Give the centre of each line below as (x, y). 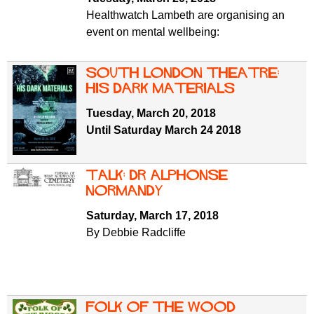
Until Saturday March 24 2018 (164, 130)
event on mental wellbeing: (153, 32)
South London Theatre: (183, 73)
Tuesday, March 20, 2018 (151, 113)
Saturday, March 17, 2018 (152, 215)
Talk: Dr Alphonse (157, 175)
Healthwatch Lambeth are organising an (185, 15)
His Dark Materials (161, 88)
